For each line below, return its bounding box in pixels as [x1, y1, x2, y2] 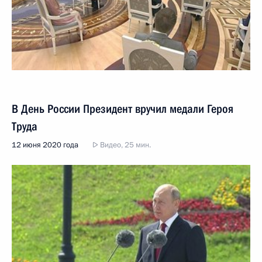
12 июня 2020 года [12, 139, 78, 150]
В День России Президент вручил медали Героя [12, 101, 233, 116]
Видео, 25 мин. [98, 139, 151, 150]
